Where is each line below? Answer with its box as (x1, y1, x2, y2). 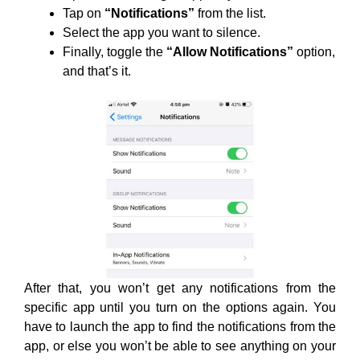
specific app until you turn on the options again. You (24, 300, 336, 314)
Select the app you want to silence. (63, 25, 260, 39)
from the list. (194, 6, 266, 20)
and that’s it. (63, 63, 131, 78)
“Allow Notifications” (166, 44, 293, 59)
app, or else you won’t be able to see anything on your (24, 338, 336, 353)
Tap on (63, 6, 104, 20)
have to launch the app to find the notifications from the (24, 319, 336, 333)
